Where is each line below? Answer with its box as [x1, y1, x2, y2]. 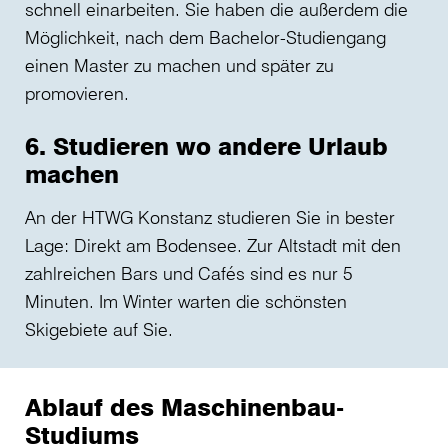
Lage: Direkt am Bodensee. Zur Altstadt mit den [25, 234, 401, 257]
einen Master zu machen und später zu [25, 54, 334, 77]
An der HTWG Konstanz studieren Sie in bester [25, 206, 395, 229]
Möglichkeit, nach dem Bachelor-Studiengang [25, 26, 386, 49]
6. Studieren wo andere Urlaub [25, 131, 388, 162]
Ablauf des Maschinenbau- [25, 392, 344, 423]
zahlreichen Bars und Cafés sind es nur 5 [25, 262, 353, 285]
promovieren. [25, 82, 129, 105]
